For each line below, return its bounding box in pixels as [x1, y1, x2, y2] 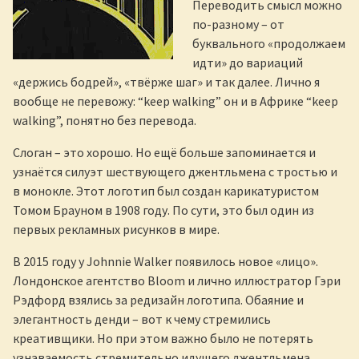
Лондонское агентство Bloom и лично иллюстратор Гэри [13, 272, 341, 289]
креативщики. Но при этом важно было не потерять [13, 330, 313, 347]
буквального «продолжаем [192, 35, 345, 52]
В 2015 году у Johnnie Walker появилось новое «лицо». [13, 253, 318, 270]
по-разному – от [192, 16, 284, 33]
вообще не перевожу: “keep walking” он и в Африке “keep [13, 93, 338, 110]
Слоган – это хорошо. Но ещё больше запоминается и [13, 144, 316, 161]
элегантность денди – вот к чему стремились [13, 311, 271, 328]
